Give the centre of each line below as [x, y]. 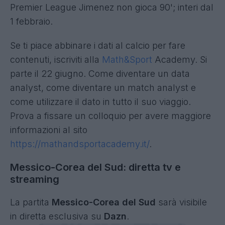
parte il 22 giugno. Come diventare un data [100, 73]
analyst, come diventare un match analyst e [103, 87]
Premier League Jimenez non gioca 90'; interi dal [112, 7]
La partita [30, 202]
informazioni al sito [49, 130]
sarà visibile [181, 202]
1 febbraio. [31, 21]
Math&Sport [127, 59]
